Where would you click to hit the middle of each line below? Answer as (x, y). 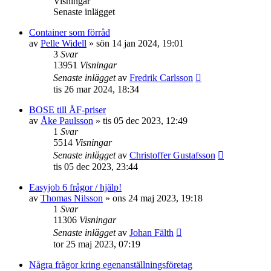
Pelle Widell (64, 43)
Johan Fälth (152, 233)
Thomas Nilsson (72, 198)
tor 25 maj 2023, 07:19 (97, 244)
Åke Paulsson (67, 121)
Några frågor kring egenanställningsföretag (111, 265)
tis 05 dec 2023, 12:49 (145, 121)
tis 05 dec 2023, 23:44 (96, 167)
